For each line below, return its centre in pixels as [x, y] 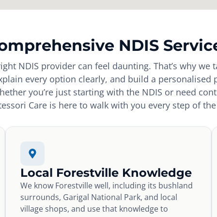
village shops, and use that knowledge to [94, 209]
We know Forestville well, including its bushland [106, 186]
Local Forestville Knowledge [106, 173]
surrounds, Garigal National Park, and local [99, 197]
